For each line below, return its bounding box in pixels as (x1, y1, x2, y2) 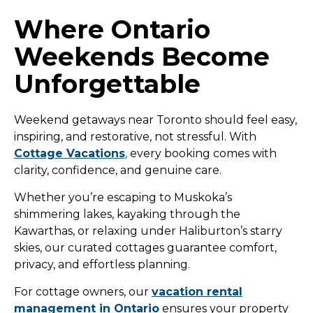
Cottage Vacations (14, 147, 125, 161)
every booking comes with (127, 147, 277, 161)
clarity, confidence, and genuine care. (14, 163, 221, 177)
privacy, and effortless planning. (14, 258, 190, 272)
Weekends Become (14, 41, 270, 73)
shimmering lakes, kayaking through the (14, 208, 240, 221)
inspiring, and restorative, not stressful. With (14, 130, 256, 144)
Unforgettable (14, 68, 201, 100)
